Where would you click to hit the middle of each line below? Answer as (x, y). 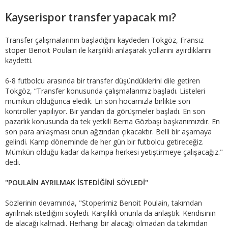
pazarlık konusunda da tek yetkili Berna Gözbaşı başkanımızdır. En (112, 121)
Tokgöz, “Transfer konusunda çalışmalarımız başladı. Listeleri (105, 91)
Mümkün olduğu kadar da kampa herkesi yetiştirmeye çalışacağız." (114, 152)
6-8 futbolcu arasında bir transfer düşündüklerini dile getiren (103, 80)
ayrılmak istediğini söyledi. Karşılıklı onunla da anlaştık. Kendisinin (110, 213)
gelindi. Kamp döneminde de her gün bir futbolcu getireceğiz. (104, 141)
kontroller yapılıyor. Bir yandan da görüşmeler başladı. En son (105, 111)
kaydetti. (19, 60)
